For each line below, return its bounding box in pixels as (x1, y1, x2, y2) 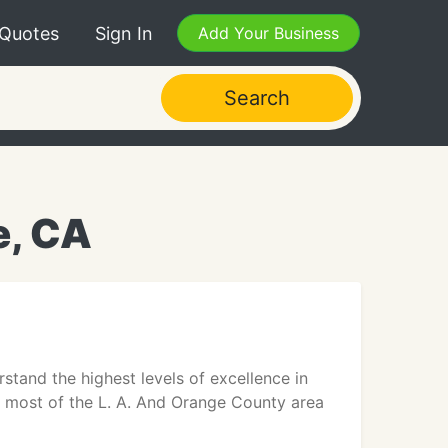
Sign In (95, 22, 153, 44)
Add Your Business (198, 23, 339, 43)
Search (223, 86, 290, 110)
